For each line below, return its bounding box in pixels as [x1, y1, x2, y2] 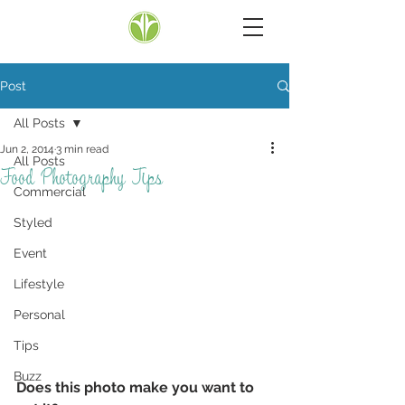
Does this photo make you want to [16, 378, 258, 396]
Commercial [14, 184, 86, 199]
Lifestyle [14, 277, 64, 291]
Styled [14, 215, 52, 230]
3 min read [56, 143, 108, 155]
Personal [14, 307, 65, 322]
